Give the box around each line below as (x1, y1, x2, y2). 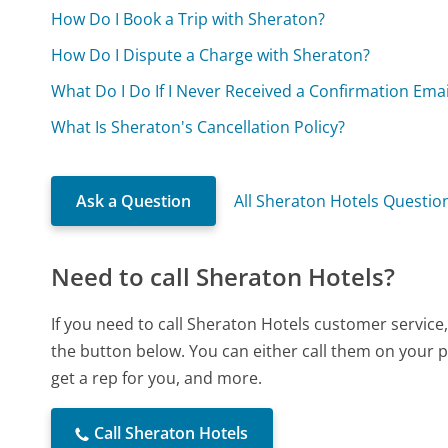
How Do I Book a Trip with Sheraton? (51, 8, 326, 31)
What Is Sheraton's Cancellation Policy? (51, 116, 346, 139)
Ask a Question (76, 190, 192, 213)
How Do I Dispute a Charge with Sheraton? (51, 44, 371, 67)
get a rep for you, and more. (51, 367, 263, 390)
